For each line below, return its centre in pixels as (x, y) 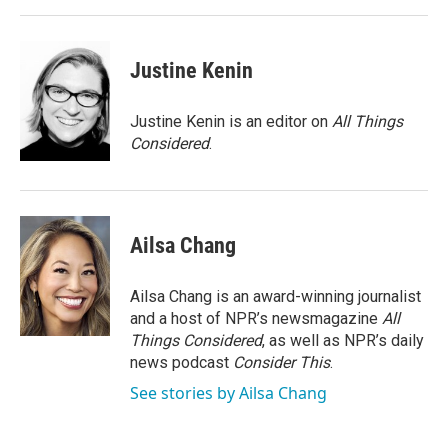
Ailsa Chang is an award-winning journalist (275, 296)
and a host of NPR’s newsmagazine (256, 318)
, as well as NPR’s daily (343, 340)
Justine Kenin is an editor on (231, 121)
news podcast (181, 362)
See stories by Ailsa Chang (228, 393)
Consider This (281, 362)
